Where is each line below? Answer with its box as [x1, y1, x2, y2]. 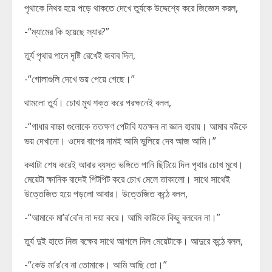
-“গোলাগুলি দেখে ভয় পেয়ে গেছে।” [24, 72, 135, 86]
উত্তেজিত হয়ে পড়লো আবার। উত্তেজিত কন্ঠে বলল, [24, 187, 188, 200]
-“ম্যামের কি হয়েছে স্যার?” [24, 25, 109, 38]
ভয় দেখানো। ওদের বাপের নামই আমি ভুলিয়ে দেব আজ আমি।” [24, 134, 216, 148]
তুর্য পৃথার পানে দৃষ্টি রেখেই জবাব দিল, [24, 49, 135, 62]
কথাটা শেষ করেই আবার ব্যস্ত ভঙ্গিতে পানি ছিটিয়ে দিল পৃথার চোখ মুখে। [24, 158, 243, 171]
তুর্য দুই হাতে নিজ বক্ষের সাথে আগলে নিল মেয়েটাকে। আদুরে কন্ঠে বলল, [24, 234, 243, 248]
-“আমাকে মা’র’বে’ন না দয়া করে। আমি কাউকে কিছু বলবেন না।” [24, 211, 220, 224]
